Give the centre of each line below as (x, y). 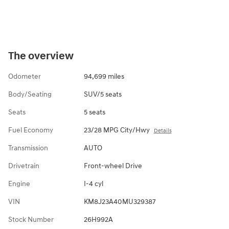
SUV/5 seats (102, 94)
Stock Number (31, 219)
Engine (19, 184)
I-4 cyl (93, 184)
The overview (41, 56)
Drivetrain (24, 166)
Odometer (25, 76)
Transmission (28, 148)
